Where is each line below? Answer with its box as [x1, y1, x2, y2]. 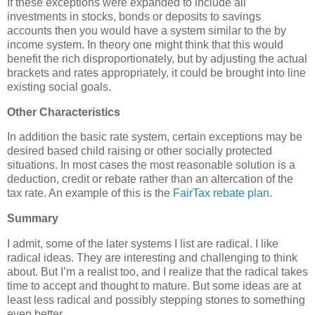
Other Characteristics [7, 105, 120, 118]
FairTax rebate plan [173, 187, 269, 200]
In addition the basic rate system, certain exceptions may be [7, 131, 302, 143]
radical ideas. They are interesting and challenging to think [7, 252, 297, 264]
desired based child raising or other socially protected [7, 145, 272, 157]
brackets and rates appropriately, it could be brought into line [7, 66, 306, 79]
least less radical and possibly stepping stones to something [7, 294, 305, 307]
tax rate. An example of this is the [7, 187, 173, 200]
